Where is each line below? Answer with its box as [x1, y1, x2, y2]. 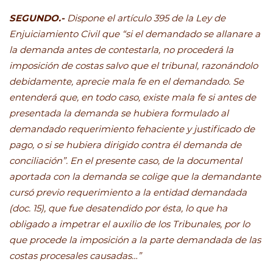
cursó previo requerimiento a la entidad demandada [9, 186, 247, 199]
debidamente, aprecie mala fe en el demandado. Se [9, 76, 244, 88]
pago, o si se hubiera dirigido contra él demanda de [9, 139, 241, 151]
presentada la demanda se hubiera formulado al [9, 107, 229, 119]
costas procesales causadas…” [9, 250, 141, 262]
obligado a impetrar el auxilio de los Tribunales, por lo [9, 218, 250, 230]
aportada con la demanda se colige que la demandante [9, 171, 261, 183]
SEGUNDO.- [9, 12, 67, 24]
